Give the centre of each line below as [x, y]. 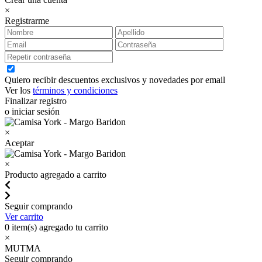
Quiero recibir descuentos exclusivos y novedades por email [115, 80]
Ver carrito [24, 217]
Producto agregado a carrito [56, 175]
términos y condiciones [75, 90]
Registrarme [27, 21]
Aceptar [19, 143]
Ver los [19, 90]
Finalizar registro [36, 101]
